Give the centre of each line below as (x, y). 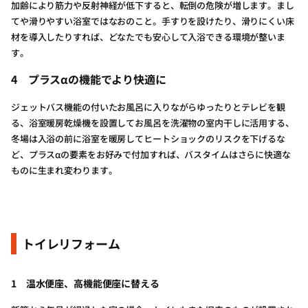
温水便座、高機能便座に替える (92, 283)
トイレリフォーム (71, 243)
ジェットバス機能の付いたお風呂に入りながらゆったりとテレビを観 (148, 107)
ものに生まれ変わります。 (64, 170)
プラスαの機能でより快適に (97, 79)
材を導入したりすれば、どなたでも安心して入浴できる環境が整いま (148, 37)
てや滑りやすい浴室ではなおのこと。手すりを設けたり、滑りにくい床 (153, 21)
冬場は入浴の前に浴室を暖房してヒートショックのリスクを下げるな (148, 139)
